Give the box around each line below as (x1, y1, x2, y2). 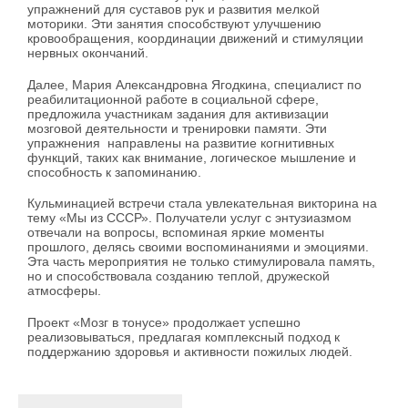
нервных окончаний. (27, 45, 148, 60)
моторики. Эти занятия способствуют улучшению (27, 15, 321, 31)
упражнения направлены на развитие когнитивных (27, 135, 334, 150)
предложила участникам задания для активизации (27, 106, 329, 121)
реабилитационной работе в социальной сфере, (27, 91, 319, 107)
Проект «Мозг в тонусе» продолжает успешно (27, 315, 301, 331)
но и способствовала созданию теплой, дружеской (27, 269, 330, 284)
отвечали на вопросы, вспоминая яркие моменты (27, 225, 324, 240)
